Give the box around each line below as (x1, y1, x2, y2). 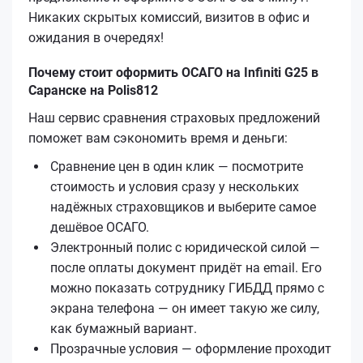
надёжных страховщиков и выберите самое (50, 199, 316, 215)
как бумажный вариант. (50, 320, 197, 336)
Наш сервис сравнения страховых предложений (28, 109, 320, 126)
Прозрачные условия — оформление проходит (50, 340, 331, 357)
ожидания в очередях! (28, 29, 164, 45)
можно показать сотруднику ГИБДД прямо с (50, 280, 324, 296)
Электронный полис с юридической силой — (50, 239, 320, 255)
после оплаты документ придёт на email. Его (50, 259, 322, 275)
